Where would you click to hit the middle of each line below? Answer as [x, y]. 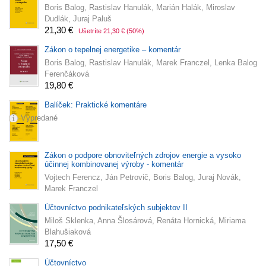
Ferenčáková [67, 74]
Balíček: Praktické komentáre [96, 105]
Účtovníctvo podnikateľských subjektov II [116, 208]
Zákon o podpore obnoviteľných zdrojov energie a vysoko [143, 156]
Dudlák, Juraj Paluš [78, 19]
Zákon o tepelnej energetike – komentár [113, 50]
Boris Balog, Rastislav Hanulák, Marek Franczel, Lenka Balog [151, 63]
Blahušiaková [68, 232]
